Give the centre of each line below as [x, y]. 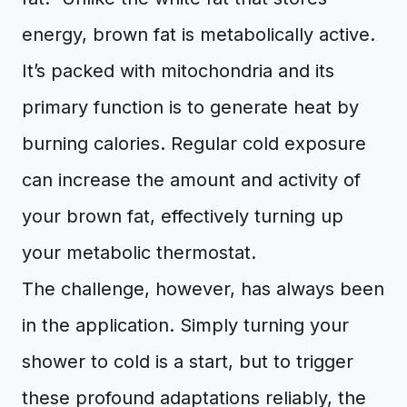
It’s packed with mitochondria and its [178, 71]
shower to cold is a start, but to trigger [188, 362]
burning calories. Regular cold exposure [194, 144]
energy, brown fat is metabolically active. [199, 35]
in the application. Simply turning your [185, 325]
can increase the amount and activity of [191, 180]
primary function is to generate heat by [190, 107]
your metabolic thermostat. [139, 253]
